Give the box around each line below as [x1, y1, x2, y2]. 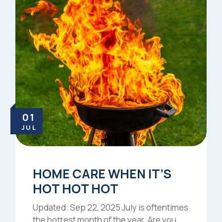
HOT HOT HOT [32, 179, 118, 197]
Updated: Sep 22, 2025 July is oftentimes [32, 201, 188, 213]
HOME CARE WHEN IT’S [32, 165, 171, 182]
